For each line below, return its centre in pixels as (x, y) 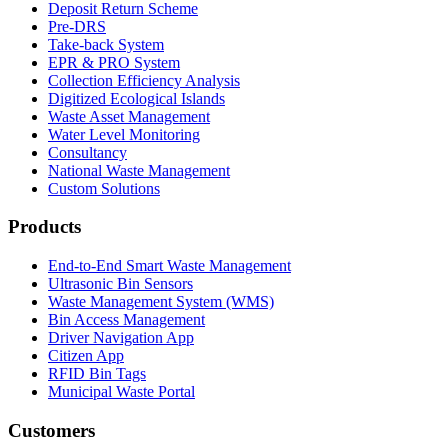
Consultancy (87, 152)
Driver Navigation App (121, 338)
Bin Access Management (126, 320)
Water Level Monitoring (124, 134)
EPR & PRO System (114, 62)
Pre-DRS (77, 26)
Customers (51, 430)
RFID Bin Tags (97, 374)
